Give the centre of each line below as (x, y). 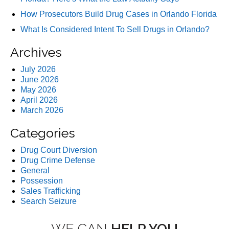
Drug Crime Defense (58, 161)
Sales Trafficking (51, 191)
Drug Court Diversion (59, 150)
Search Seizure (49, 201)
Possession (42, 181)
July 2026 (38, 70)
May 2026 (38, 90)
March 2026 (42, 110)
